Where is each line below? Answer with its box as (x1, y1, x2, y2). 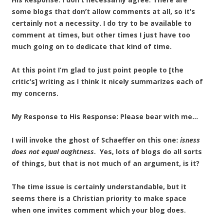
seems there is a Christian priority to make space (12, 194, 186, 203)
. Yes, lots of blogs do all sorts (94, 147, 202, 156)
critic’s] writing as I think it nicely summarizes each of (12, 77, 203, 86)
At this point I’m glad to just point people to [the (12, 65, 183, 74)
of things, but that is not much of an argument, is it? (12, 159, 200, 168)
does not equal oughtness (12, 147, 94, 156)
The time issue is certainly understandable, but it (12, 182, 186, 191)
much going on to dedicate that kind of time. (12, 42, 172, 51)
